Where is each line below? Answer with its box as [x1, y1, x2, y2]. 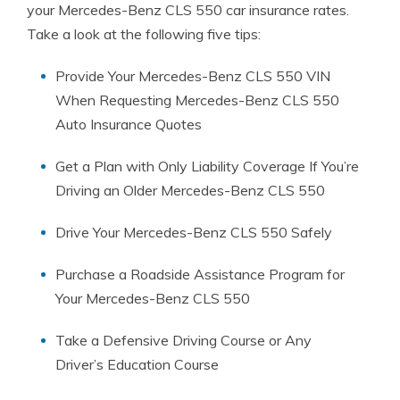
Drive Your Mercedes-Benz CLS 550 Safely [55, 223, 332, 241]
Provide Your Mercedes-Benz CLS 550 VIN [55, 67, 330, 85]
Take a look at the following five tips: [27, 25, 261, 43]
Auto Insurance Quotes [55, 115, 202, 133]
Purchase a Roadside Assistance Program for [55, 265, 345, 283]
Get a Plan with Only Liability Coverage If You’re [55, 157, 359, 175]
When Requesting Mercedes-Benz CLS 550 [55, 91, 339, 109]
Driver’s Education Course [55, 355, 219, 373]
